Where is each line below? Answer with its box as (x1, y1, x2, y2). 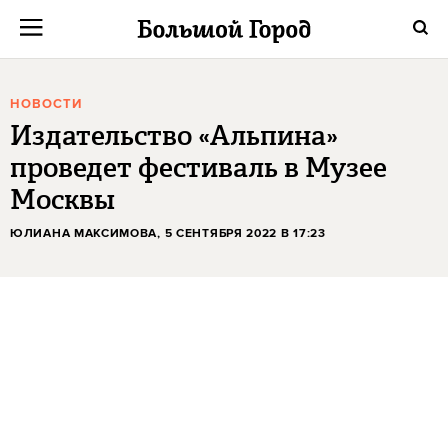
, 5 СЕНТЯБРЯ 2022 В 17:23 (157, 226, 326, 241)
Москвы (10, 180, 115, 219)
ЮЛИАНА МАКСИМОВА (10, 226, 158, 241)
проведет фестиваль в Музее (10, 148, 387, 187)
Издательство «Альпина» (10, 116, 338, 155)
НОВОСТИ (10, 96, 82, 113)
